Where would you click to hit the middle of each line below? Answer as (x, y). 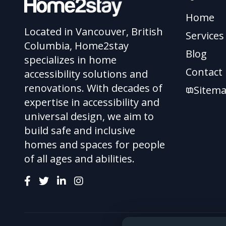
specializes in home (70, 60)
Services (205, 36)
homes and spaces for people (95, 145)
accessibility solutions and (86, 74)
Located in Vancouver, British (94, 32)
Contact (204, 72)
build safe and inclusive (80, 130)
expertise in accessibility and (92, 102)
